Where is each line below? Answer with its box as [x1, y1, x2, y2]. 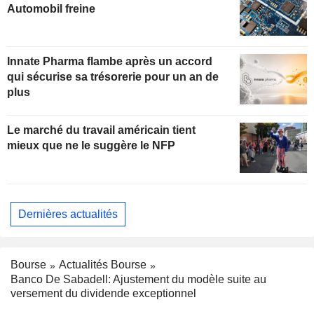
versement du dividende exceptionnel [11, 287, 196, 300]
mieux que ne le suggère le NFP [7, 139, 175, 152]
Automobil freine [7, 2, 95, 15]
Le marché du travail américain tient [7, 124, 196, 137]
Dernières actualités [18, 207, 118, 220]
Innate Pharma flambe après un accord [7, 55, 212, 68]
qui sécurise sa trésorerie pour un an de [7, 71, 219, 83]
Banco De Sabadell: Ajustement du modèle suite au [11, 273, 266, 286]
